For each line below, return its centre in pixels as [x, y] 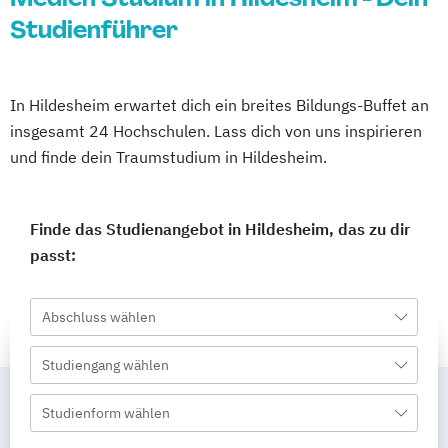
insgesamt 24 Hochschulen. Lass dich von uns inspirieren [216, 131]
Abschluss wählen [99, 317]
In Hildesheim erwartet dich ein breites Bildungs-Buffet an [219, 105]
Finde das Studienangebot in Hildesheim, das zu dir [220, 229]
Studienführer [94, 29]
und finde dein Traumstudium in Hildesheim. [168, 157]
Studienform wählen [106, 413]
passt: [53, 255]
